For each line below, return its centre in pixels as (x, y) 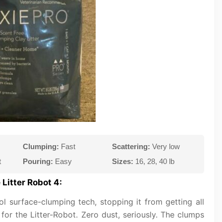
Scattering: (131, 146)
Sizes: (123, 161)
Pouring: (38, 161)
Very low (165, 146)
